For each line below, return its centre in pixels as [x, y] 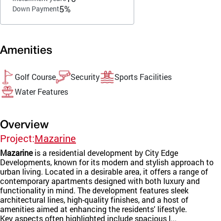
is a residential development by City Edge [105, 152]
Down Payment [36, 9]
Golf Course [35, 77]
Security [85, 77]
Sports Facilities [143, 77]
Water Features [41, 92]
